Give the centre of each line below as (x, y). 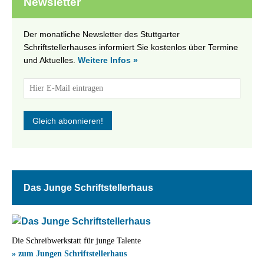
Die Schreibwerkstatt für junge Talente (76, 241)
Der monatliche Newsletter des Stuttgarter (102, 34)
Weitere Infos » (108, 60)
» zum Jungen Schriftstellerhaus (69, 254)
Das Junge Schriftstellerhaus (88, 188)
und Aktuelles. (51, 60)
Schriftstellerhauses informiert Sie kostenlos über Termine (131, 47)
